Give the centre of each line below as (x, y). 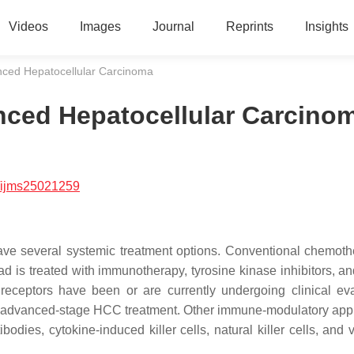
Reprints (249, 26)
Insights (326, 26)
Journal (173, 26)
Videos (28, 26)
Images (100, 26)
